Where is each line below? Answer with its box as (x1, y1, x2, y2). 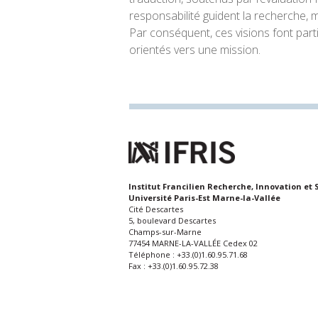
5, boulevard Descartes (128, 215, 216, 226)
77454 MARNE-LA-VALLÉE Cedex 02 (128, 238, 258, 249)
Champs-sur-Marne (128, 226, 202, 238)
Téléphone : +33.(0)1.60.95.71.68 (128, 249, 248, 261)
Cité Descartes (128, 204, 183, 215)
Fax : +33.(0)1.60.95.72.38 (128, 261, 219, 272)
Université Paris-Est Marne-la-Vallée (128, 192, 280, 204)
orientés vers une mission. (129, 42, 261, 57)
